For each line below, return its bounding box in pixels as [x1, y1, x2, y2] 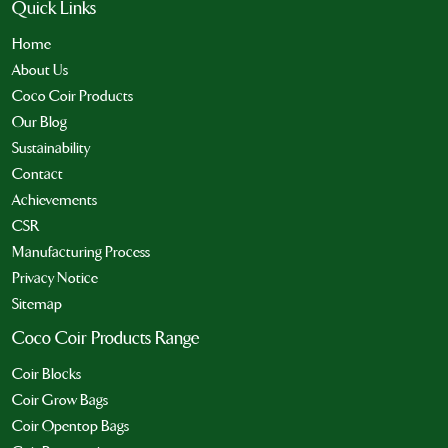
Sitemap [12, 294, 62, 313]
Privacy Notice [12, 268, 98, 287]
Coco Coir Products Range [12, 327, 200, 349]
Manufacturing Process [12, 242, 150, 261]
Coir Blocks [12, 364, 81, 383]
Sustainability [12, 138, 90, 157]
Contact [12, 164, 63, 183]
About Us [12, 60, 68, 79]
